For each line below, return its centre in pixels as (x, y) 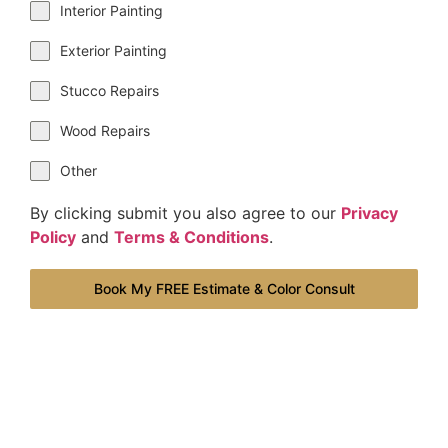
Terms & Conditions (191, 237)
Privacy (369, 213)
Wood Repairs (105, 130)
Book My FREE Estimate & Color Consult (224, 288)
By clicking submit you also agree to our (185, 213)
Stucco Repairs (109, 90)
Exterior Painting (113, 50)
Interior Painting (111, 10)
